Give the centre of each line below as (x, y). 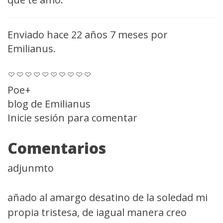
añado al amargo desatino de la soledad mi (108, 197)
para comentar (101, 118)
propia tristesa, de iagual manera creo (97, 212)
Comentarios (57, 148)
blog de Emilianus (49, 104)
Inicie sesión (36, 118)
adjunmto (31, 168)
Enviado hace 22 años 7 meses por (88, 35)
